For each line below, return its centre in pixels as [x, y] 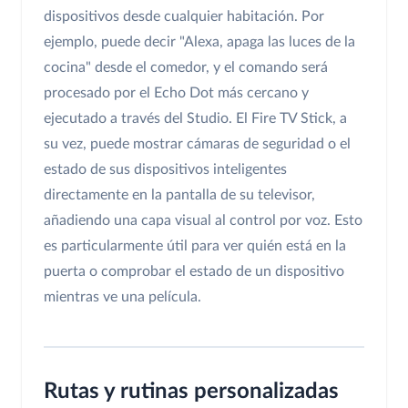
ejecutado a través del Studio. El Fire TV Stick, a [195, 119]
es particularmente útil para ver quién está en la [195, 246]
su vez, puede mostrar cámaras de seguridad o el [197, 144]
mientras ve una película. [122, 297]
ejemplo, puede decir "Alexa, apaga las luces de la [199, 42]
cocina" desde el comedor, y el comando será [186, 68]
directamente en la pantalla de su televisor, [179, 195]
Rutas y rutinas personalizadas [191, 392]
